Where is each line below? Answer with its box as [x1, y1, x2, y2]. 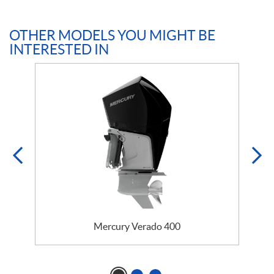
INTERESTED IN [9, 42, 109, 58]
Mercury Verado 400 [94, 220, 180, 232]
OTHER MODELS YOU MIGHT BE [9, 28, 215, 44]
